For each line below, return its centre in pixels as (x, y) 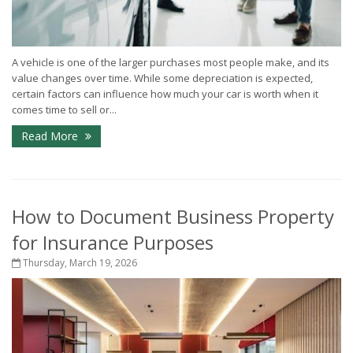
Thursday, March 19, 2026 (79, 263)
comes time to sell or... (64, 110)
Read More (51, 136)
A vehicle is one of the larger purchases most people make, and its (171, 63)
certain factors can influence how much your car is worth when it (165, 94)
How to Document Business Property (173, 217)
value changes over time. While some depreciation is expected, (162, 78)
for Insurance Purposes (113, 243)
